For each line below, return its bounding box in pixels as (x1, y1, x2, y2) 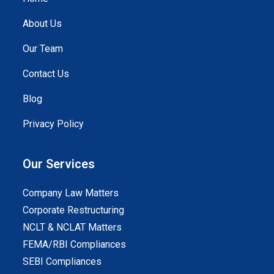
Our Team (23, 43, 64, 55)
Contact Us (23, 68, 70, 80)
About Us (23, 18, 62, 30)
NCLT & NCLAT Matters (23, 221, 122, 234)
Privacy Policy (23, 118, 84, 130)
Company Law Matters (23, 187, 119, 199)
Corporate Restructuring (23, 204, 125, 217)
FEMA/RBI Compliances (23, 239, 127, 251)
